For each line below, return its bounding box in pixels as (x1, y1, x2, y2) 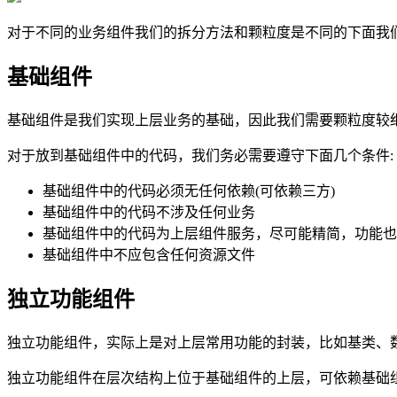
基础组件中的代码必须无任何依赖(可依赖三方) (43, 183, 335, 199)
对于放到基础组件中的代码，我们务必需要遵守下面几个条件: (7, 148, 393, 164)
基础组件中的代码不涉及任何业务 (43, 205, 255, 221)
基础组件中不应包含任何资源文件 (43, 247, 255, 263)
